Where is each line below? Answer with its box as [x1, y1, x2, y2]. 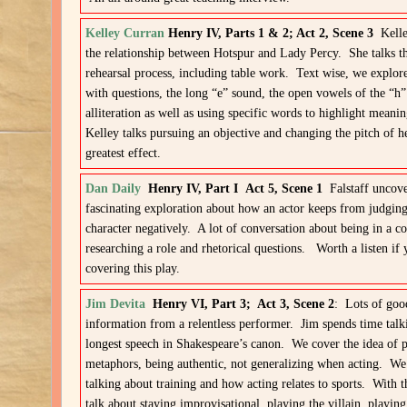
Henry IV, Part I [148, 182, 239, 195]
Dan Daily [85, 182, 142, 195]
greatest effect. [85, 146, 162, 160]
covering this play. [85, 262, 181, 275]
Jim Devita [85, 297, 146, 311]
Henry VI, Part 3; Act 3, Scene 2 [153, 297, 335, 311]
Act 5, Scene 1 [245, 182, 331, 195]
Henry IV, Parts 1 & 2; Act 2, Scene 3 [164, 26, 382, 40]
